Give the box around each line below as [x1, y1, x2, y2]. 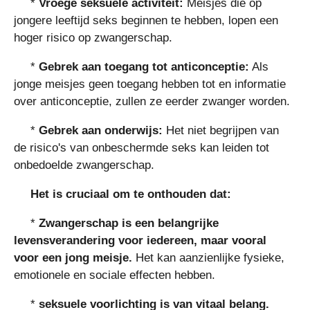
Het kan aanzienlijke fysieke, [136, 251, 284, 264]
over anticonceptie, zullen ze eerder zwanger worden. [14, 95, 290, 108]
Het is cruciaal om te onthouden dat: [30, 188, 231, 201]
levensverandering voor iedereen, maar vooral [14, 234, 266, 247]
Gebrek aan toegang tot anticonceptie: [39, 60, 249, 73]
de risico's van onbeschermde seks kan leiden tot [14, 141, 269, 154]
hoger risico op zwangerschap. [14, 31, 172, 44]
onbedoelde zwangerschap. [14, 158, 154, 172]
